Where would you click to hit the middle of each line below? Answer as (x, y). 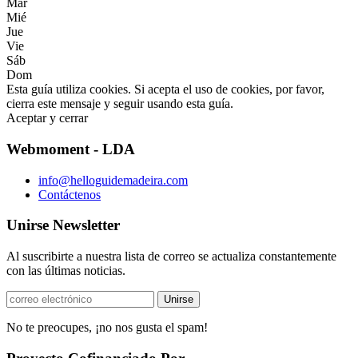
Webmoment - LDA (71, 149)
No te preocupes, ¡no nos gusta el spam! (107, 328)
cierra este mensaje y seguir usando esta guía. (120, 104)
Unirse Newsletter (63, 225)
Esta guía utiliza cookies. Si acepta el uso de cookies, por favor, (165, 89)
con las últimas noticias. (66, 271)
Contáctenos (70, 194)
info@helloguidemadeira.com (113, 180)
